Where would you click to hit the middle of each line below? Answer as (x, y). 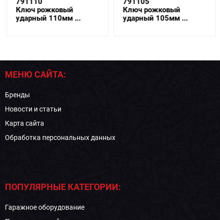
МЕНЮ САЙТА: (35, 75)
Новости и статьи (33, 109)
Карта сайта (25, 124)
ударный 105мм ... (154, 18)
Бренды (17, 95)
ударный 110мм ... (47, 18)
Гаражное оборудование (45, 207)
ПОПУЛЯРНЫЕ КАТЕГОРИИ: (63, 187)
